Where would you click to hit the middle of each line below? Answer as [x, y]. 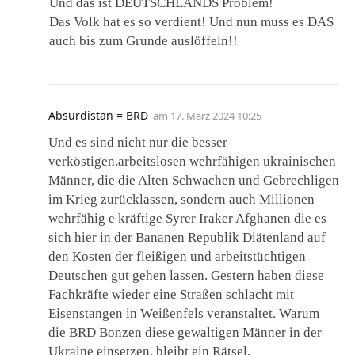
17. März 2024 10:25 [216, 116]
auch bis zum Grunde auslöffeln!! [143, 41]
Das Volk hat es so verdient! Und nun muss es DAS [191, 22]
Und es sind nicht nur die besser [138, 142]
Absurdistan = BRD [98, 115]
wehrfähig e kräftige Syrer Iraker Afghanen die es [187, 218]
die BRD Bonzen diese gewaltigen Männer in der [185, 332]
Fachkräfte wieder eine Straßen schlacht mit [171, 294]
